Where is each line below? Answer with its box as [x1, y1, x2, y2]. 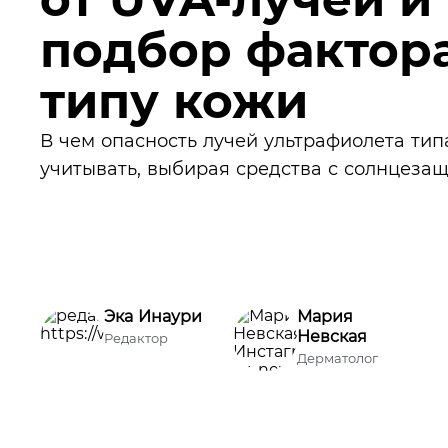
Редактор [104, 330, 168, 346]
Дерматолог [296, 350, 378, 366]
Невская [296, 327, 367, 346]
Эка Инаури [104, 307, 202, 326]
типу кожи [40, 73, 308, 130]
